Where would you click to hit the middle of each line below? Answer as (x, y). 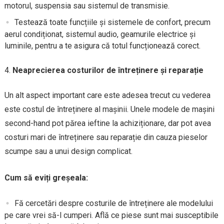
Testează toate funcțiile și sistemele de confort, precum (112, 22)
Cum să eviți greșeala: (46, 177)
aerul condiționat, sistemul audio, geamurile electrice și (100, 34)
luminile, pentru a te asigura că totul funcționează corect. (102, 46)
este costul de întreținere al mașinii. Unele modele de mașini (109, 109)
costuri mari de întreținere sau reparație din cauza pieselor (106, 137)
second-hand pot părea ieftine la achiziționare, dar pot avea (107, 123)
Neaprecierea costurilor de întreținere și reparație (108, 70)
